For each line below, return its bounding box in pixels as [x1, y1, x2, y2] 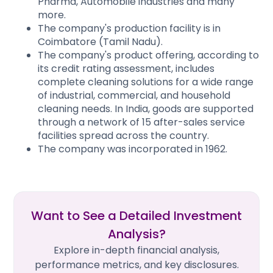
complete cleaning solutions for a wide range [38, 74, 253, 89]
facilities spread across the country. [38, 128, 209, 143]
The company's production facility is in [38, 21, 221, 35]
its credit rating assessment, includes [38, 61, 214, 76]
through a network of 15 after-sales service [38, 115, 245, 129]
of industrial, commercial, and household [38, 88, 230, 102]
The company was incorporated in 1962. [38, 141, 227, 156]
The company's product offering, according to [38, 48, 259, 62]
